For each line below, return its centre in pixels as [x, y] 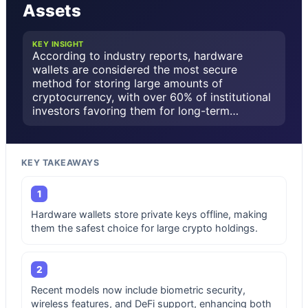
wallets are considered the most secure [135, 69]
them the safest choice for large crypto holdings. [144, 228]
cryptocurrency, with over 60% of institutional [152, 97]
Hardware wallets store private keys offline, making [149, 214]
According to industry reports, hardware [137, 55]
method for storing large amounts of [128, 83]
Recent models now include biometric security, [138, 289]
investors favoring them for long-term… [135, 110]
